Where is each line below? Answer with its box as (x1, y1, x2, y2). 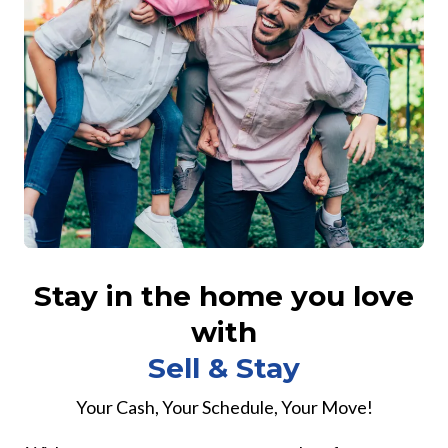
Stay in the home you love (34, 278, 414, 313)
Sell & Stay (148, 350, 300, 385)
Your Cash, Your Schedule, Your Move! (75, 395, 373, 418)
